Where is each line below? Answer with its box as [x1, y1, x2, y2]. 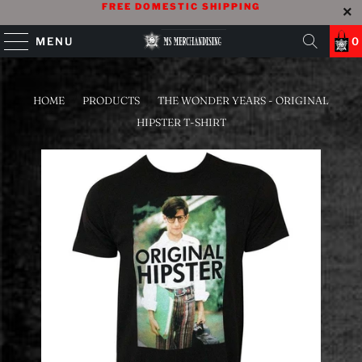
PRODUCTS [82, 94, 140, 107]
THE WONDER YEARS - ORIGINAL [158, 94, 329, 107]
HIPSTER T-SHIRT [136, 116, 226, 128]
